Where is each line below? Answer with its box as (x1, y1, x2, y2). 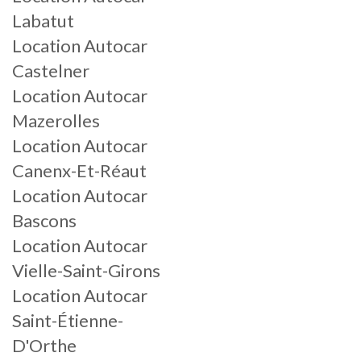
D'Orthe (12, 334, 77, 356)
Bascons (12, 210, 77, 231)
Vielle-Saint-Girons (12, 259, 160, 281)
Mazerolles (12, 110, 100, 131)
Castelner (12, 60, 89, 81)
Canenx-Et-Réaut (12, 160, 147, 181)
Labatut (12, 10, 74, 31)
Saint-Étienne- (12, 309, 123, 331)
